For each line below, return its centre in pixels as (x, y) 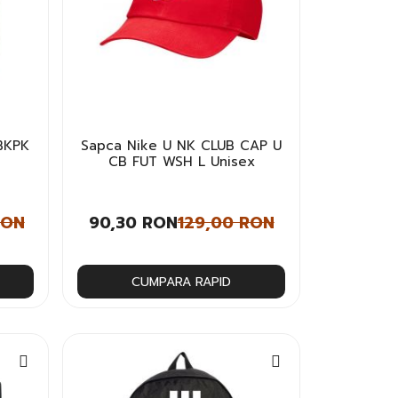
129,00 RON (226, 223)
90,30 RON (133, 223)
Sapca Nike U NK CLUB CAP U (182, 145)
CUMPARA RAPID (182, 282)
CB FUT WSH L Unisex (181, 161)
